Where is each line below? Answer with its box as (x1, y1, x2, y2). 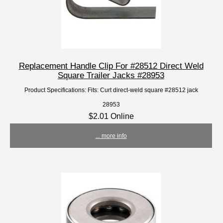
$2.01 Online (88, 111, 134, 121)
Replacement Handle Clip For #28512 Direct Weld (18, 61, 204, 71)
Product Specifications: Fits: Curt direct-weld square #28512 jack (24, 87, 198, 94)
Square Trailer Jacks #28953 (58, 70, 165, 81)
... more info (95, 132, 127, 139)
